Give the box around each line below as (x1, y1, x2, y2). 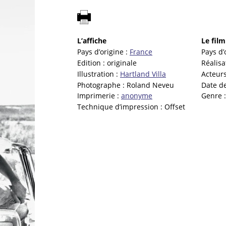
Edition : (77, 58, 107, 68)
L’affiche (77, 36, 106, 46)
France (130, 47, 152, 57)
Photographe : (77, 80, 127, 90)
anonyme (121, 91, 152, 101)
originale (107, 58, 137, 68)
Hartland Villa (120, 69, 166, 79)
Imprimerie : (77, 91, 121, 101)
